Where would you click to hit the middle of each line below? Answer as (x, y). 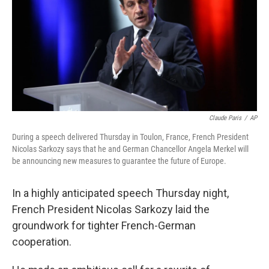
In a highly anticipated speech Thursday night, (120, 193)
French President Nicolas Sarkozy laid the (111, 210)
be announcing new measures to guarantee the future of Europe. (119, 161)
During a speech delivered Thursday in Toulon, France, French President (130, 137)
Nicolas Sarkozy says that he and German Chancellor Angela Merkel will (130, 149)
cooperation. (42, 242)
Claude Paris (225, 118)
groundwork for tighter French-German (104, 226)
